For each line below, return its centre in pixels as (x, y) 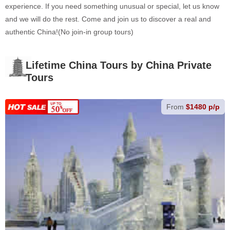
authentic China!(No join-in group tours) (69, 32)
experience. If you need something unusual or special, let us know (112, 6)
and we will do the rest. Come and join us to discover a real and (108, 19)
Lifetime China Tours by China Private (119, 65)
